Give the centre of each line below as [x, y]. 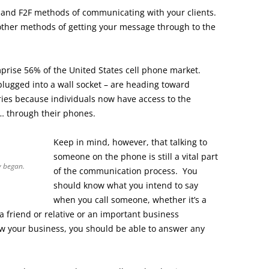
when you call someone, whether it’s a [130, 199]
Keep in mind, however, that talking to [130, 142]
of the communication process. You [125, 171]
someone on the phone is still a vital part [136, 156]
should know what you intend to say [126, 185]
